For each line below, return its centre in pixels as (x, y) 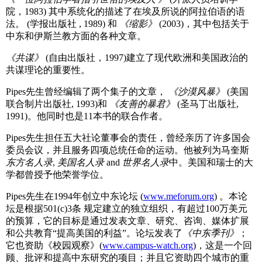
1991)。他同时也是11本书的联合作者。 (87, 116)
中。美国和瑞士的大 (211, 163)
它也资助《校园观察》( (54, 246)
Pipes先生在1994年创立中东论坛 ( (75, 196)
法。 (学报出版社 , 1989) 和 (63, 24)
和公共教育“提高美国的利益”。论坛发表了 (94, 233)
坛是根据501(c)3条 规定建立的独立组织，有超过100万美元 (127, 209)
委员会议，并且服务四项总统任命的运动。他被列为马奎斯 (127, 150)
